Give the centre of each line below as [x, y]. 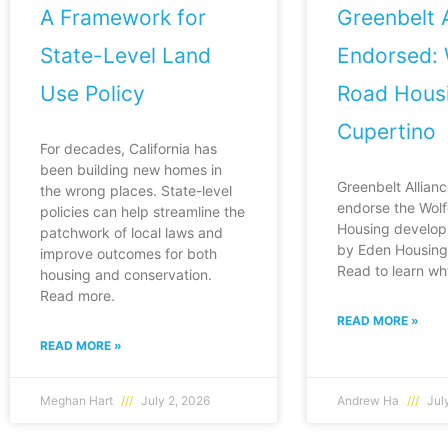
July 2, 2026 [174, 400]
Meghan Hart [78, 400]
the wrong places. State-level [136, 190]
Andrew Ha [369, 400]
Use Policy [92, 93]
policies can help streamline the [142, 211]
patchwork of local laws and [131, 232]
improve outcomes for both [128, 253]
